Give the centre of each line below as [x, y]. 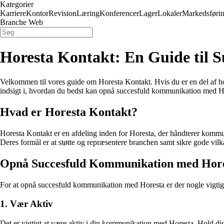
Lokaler [170, 13]
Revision [62, 13]
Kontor [37, 13]
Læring [88, 13]
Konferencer [119, 13]
